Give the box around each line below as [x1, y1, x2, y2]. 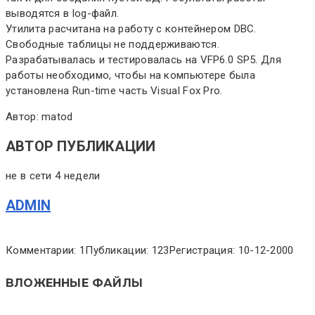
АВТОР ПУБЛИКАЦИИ [6, 137, 156, 155]
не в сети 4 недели [6, 169, 101, 182]
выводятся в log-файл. [6, 6, 120, 20]
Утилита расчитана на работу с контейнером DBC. [6, 22, 257, 35]
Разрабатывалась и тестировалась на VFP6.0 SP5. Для [6, 53, 281, 66]
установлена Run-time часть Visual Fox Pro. [6, 84, 223, 97]
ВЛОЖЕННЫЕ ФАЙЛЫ [6, 276, 143, 290]
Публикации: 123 [85, 243, 169, 257]
